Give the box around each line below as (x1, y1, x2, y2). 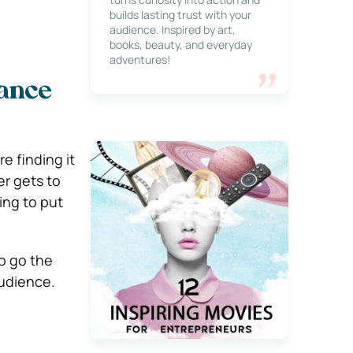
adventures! (109, 52, 170, 67)
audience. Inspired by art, (109, 22, 236, 37)
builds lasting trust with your (109, 7, 251, 22)
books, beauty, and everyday (109, 37, 252, 52)
